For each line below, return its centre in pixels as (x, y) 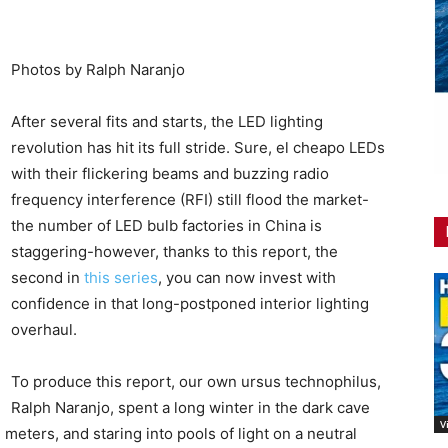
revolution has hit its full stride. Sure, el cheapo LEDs (198, 148)
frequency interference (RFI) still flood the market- (190, 200)
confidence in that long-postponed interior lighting (190, 304)
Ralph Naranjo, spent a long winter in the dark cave (190, 408)
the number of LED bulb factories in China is (166, 226)
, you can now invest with (247, 278)
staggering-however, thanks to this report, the (174, 252)
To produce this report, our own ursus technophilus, (196, 382)
